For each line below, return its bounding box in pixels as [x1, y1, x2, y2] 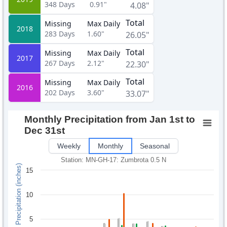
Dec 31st [24, 125, 65, 136]
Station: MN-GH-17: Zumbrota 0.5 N [61, 156, 166, 164]
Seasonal [140, 142, 170, 150]
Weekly [57, 142, 81, 150]
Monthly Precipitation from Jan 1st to [24, 114, 195, 125]
